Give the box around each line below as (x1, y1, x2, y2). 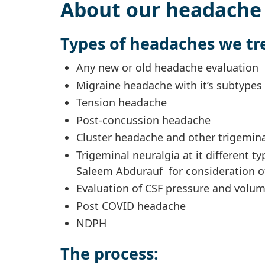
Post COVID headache (76, 198, 186, 213)
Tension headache (76, 95, 167, 110)
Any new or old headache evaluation (76, 60, 258, 75)
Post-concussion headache (76, 112, 211, 127)
